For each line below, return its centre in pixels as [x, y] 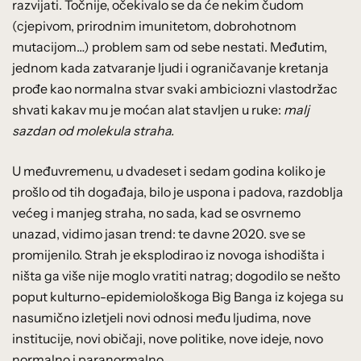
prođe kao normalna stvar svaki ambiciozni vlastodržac [175, 88]
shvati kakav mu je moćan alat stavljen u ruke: [148, 109]
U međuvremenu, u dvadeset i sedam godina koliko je [169, 170]
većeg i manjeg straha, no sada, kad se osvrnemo [156, 212]
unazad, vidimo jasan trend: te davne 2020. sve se [159, 233]
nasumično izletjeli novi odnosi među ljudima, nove [162, 317]
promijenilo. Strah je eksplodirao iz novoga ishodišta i [168, 254]
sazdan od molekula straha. [93, 130]
